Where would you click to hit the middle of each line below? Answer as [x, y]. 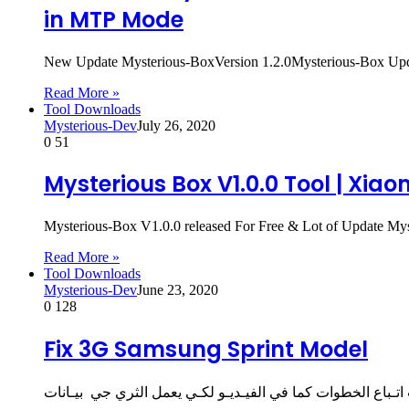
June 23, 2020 [178, 290]
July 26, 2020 [176, 125]
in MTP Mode [114, 19]
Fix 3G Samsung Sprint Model [206, 350]
